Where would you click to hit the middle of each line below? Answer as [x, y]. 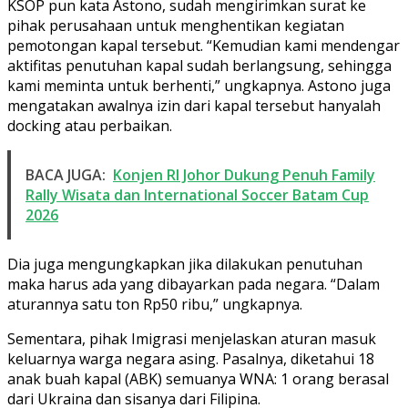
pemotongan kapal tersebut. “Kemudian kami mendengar [204, 45]
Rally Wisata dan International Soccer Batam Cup [197, 194]
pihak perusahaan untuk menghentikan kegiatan [176, 25]
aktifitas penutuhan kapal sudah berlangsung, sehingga [199, 65]
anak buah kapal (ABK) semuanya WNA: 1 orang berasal [198, 378]
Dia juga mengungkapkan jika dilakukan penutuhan [185, 264]
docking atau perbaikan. [90, 125]
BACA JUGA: [66, 174]
